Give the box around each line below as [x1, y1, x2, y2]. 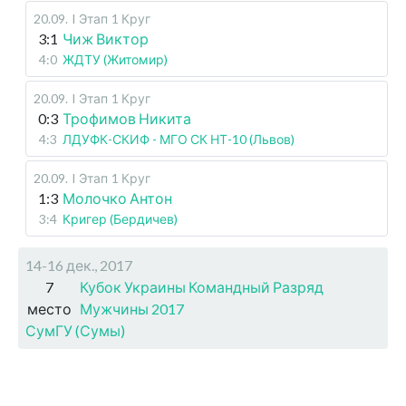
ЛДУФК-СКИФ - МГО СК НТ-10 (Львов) [63, 131, 295, 148]
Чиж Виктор [63, 30, 149, 48]
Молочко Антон [63, 189, 172, 208]
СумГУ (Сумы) [25, 322, 125, 340]
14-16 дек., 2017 [25, 256, 132, 275]
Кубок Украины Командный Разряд [80, 278, 324, 296]
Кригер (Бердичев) [63, 211, 178, 227]
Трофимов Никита [63, 110, 191, 128]
